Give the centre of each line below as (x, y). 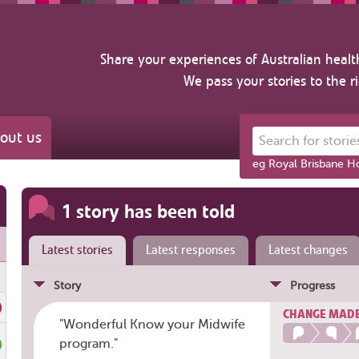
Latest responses (190, 250)
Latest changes (308, 250)
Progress (312, 285)
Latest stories (77, 250)
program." (88, 343)
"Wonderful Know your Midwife (152, 324)
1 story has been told (148, 211)
